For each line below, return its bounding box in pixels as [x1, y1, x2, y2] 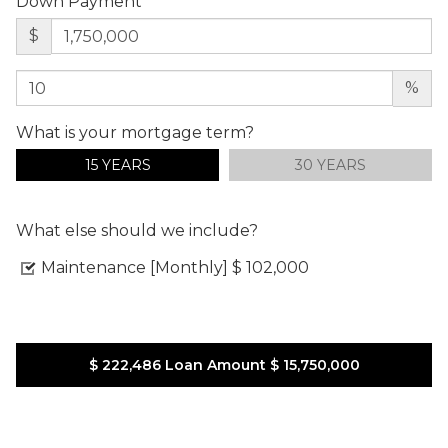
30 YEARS [295, 155, 366, 174]
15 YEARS [84, 155, 151, 174]
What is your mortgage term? [16, 122, 254, 142]
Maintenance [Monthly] [41, 257, 228, 277]
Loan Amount [160, 355, 270, 374]
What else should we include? [16, 220, 258, 240]
